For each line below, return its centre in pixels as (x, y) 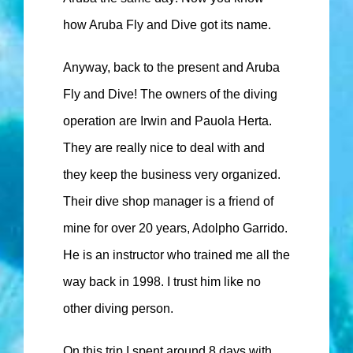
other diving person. (118, 309)
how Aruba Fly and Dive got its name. (167, 25)
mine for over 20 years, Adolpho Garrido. (175, 229)
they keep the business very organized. (172, 175)
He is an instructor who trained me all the (176, 255)
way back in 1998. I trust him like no (162, 282)
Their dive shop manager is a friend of (168, 202)
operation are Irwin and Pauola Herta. (167, 121)
